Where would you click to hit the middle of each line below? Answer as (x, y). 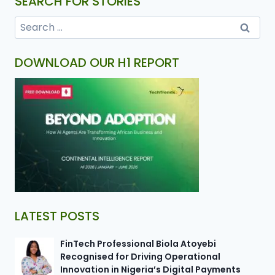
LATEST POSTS (57, 216)
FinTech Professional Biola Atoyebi (138, 244)
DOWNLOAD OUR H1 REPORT (97, 63)
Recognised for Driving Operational (140, 257)
